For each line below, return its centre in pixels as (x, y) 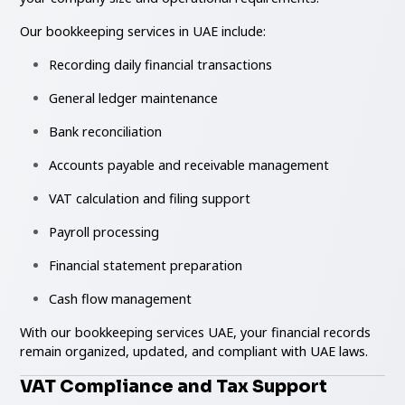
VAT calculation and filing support (150, 198)
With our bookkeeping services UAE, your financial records (196, 332)
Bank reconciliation (106, 131)
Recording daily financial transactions (161, 64)
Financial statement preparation (146, 265)
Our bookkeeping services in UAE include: (143, 31)
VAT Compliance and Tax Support (174, 386)
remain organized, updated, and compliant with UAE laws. (194, 351)
